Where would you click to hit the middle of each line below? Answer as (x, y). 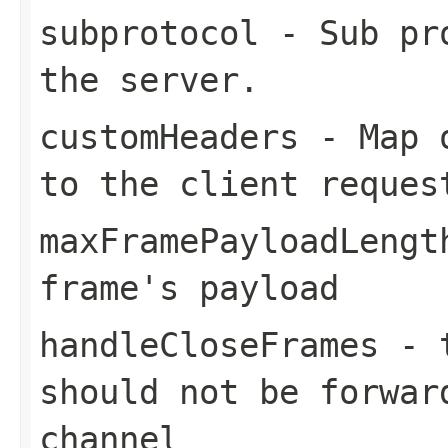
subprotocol (149, 32)
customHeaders (169, 136)
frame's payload (189, 287)
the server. (149, 79)
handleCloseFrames (209, 344)
